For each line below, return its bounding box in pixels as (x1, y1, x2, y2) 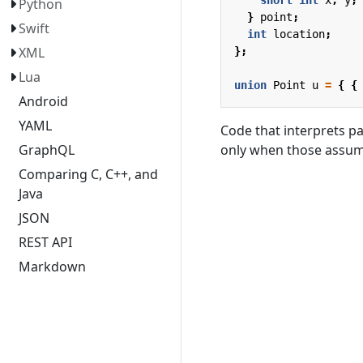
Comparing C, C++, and (19, 165, 159, 183)
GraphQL (19, 141, 75, 159)
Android (19, 92, 69, 110)
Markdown (19, 258, 87, 275)
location (273, 27, 325, 41)
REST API (19, 233, 73, 251)
